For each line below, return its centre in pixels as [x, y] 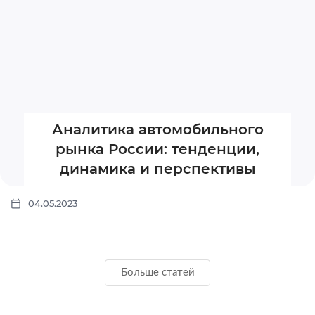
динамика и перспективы [157, 169]
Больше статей [157, 273]
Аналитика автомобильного [157, 130]
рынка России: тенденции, [157, 149]
